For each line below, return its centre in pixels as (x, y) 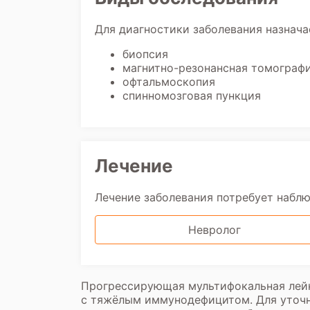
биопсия (145, 54)
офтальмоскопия (169, 82)
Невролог (214, 230)
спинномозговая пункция (192, 95)
